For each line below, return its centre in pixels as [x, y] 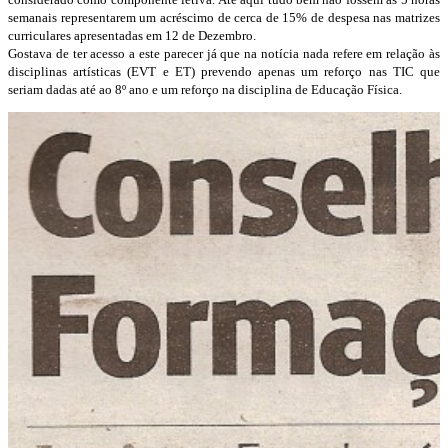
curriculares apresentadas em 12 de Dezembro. [132, 35]
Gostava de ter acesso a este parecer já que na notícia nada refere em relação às [224, 53]
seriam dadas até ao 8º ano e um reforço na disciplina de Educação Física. [205, 89]
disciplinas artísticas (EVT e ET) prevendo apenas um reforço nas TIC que [224, 71]
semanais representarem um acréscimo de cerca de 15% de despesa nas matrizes [224, 17]
